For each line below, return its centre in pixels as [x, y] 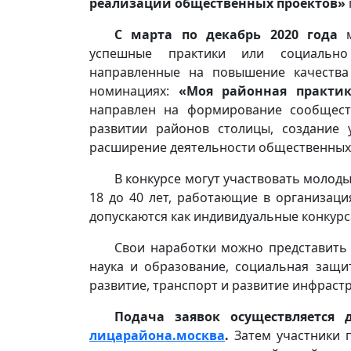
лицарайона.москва [157, 335]
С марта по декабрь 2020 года [226, 34]
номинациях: [134, 91]
